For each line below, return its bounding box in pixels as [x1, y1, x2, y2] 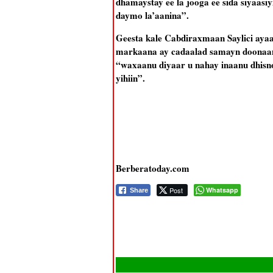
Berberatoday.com [115, 161, 190, 175]
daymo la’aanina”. [115, 9, 189, 22]
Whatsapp [205, 185, 238, 194]
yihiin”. [115, 71, 145, 85]
